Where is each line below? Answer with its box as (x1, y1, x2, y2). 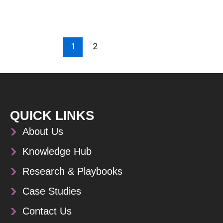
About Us (22, 126, 63, 137)
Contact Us (22, 206, 72, 217)
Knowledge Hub (22, 146, 92, 157)
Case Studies (22, 186, 81, 197)
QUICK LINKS (10, 108, 94, 123)
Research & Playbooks (22, 166, 122, 177)
